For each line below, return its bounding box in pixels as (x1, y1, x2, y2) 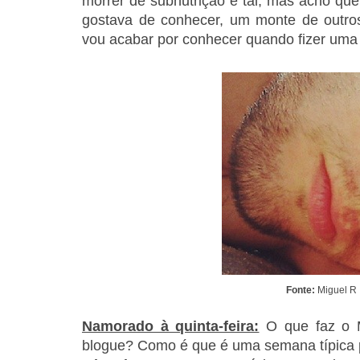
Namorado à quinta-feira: (82, 318, 260, 335)
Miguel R (315, 284, 357, 297)
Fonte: (286, 284, 315, 297)
